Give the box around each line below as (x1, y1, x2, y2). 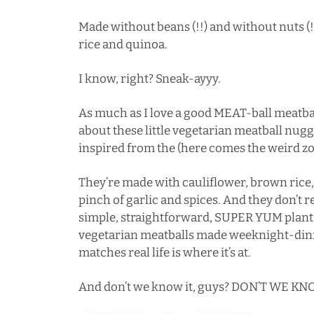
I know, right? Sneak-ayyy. (78, 71, 221, 87)
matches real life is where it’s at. (78, 245, 251, 261)
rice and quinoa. (78, 37, 168, 53)
